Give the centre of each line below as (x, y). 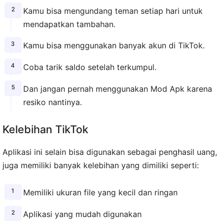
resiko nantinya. (52, 102)
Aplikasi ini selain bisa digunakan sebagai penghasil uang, (110, 152)
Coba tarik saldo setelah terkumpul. (90, 67)
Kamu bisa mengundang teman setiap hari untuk (113, 11)
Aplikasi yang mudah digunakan (82, 214)
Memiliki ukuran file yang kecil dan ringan (100, 192)
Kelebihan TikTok (45, 129)
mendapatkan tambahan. (69, 24)
